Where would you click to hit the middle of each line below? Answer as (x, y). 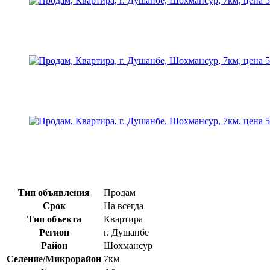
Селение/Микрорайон (54, 259)
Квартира (123, 219)
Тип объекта (54, 219)
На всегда (124, 206)
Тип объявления (54, 192)
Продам (120, 192)
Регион (54, 232)
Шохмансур (128, 245)
